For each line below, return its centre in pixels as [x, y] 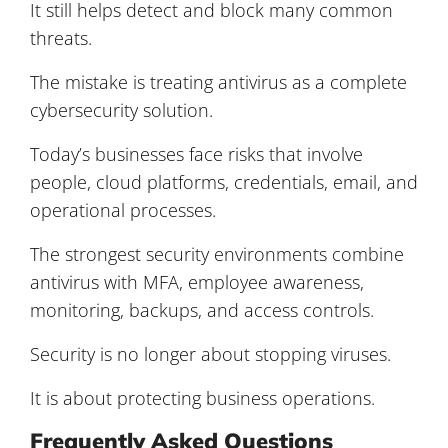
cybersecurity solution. [121, 109]
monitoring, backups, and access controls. [202, 309]
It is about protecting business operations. [202, 397]
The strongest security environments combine [217, 253]
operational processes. [123, 209]
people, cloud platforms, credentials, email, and [224, 181]
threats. [61, 37]
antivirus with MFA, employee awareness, [197, 281]
